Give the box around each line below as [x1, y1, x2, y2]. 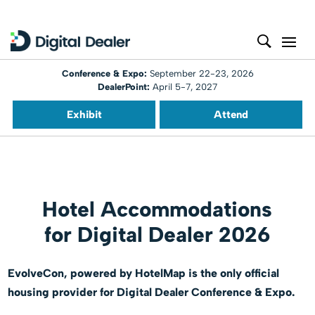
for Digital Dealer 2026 [44, 221, 271, 247]
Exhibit [66, 108, 102, 121]
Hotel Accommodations [42, 196, 273, 222]
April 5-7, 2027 [150, 82, 217, 92]
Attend [214, 108, 248, 121]
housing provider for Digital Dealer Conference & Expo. [8, 285, 295, 299]
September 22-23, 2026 [149, 68, 254, 79]
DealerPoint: [98, 82, 150, 92]
